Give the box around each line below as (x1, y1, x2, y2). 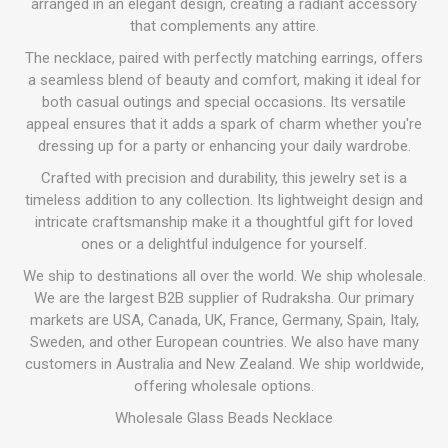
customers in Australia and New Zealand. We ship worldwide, (24, 355, 424, 373)
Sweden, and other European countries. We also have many (29, 333, 419, 351)
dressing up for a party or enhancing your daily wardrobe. (37, 137, 411, 155)
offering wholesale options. (134, 377, 314, 395)
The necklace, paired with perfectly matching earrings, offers (25, 49, 423, 67)
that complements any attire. (129, 17, 319, 35)
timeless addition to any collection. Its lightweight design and (25, 191, 423, 209)
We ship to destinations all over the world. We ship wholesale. (22, 267, 426, 285)
